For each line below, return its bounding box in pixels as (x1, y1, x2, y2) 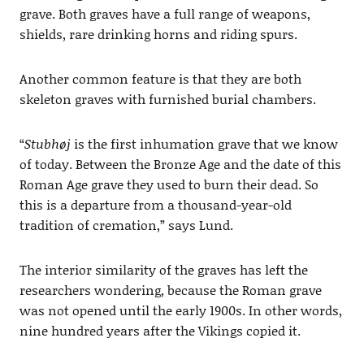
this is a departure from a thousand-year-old (19, 194, 292, 214)
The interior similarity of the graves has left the (19, 259, 308, 279)
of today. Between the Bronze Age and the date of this (19, 154, 341, 173)
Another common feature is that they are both (19, 68, 301, 88)
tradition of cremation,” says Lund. (19, 214, 233, 234)
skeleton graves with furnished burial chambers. (19, 89, 316, 108)
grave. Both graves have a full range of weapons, (19, 3, 310, 23)
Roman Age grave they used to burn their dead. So (19, 174, 318, 193)
